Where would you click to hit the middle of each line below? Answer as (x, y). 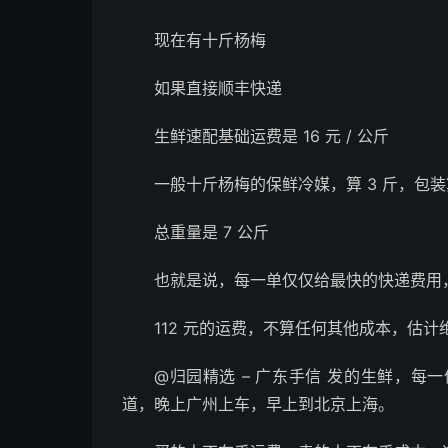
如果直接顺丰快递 (218, 88)
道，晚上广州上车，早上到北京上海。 (258, 404)
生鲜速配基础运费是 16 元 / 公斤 (271, 136)
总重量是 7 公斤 (211, 232)
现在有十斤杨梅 (210, 40)
